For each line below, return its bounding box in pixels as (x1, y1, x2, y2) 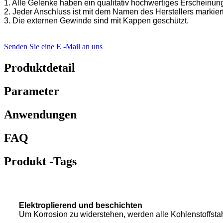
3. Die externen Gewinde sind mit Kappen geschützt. (4, 16, 189, 25)
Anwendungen (4, 108, 77, 121)
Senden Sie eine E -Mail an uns (4, 42, 103, 51)
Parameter (4, 85, 59, 98)
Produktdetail (4, 61, 75, 75)
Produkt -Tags (4, 154, 77, 168)
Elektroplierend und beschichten (19, 201, 142, 210)
